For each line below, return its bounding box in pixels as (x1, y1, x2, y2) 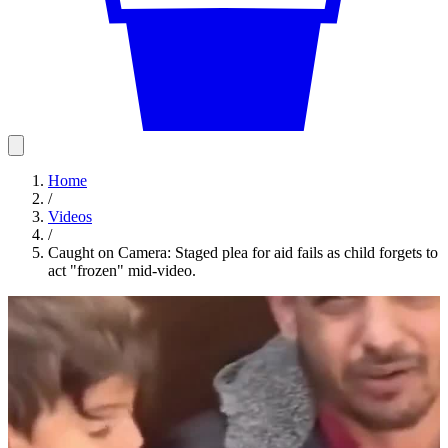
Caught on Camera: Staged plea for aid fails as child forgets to (48, 244, 438, 261)
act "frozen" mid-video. (48, 262, 196, 279)
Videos (48, 208, 92, 225)
